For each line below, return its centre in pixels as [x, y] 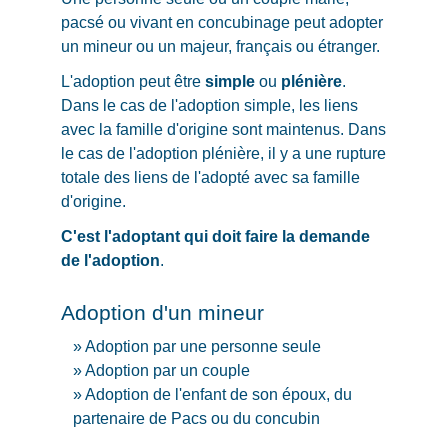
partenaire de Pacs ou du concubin [197, 418]
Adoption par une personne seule [203, 346]
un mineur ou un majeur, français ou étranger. [221, 46]
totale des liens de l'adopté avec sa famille [211, 177]
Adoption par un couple [168, 370]
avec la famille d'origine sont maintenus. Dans [224, 129]
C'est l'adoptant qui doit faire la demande [216, 237]
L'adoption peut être [133, 81]
